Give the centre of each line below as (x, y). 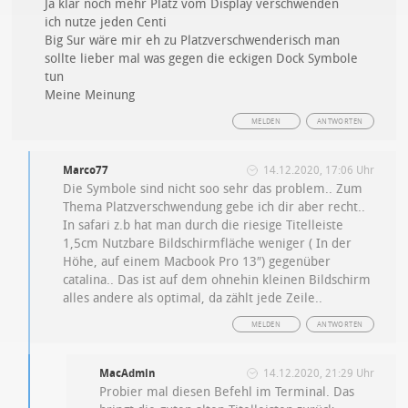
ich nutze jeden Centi (106, 22)
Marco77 (86, 170)
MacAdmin (128, 373)
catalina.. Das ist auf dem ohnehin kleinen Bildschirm (217, 280)
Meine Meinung (90, 95)
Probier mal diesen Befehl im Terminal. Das (227, 392)
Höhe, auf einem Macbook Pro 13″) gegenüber (197, 261)
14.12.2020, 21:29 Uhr (318, 373)
